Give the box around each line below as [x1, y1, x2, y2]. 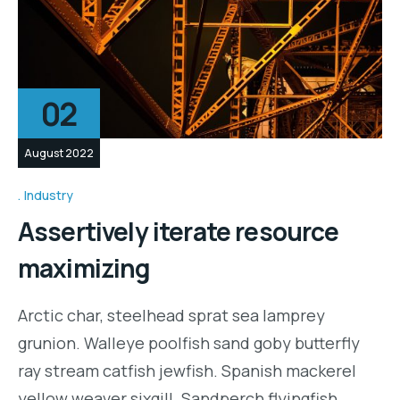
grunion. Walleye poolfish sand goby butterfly [18, 331, 360, 354]
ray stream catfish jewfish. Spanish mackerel [18, 359, 356, 381]
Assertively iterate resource [18, 213, 339, 248]
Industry [24, 186, 73, 204]
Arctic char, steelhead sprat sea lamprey [18, 304, 325, 326]
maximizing [18, 250, 151, 285]
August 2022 [24, 146, 94, 162]
